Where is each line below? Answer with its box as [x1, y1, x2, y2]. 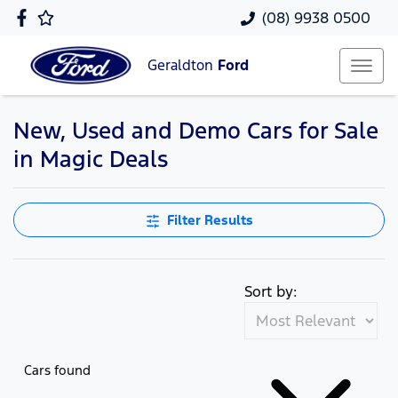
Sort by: [244, 282, 297, 301]
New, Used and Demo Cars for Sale [13, 116, 378, 145]
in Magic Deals [13, 145, 168, 173]
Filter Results [166, 211, 253, 228]
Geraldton [147, 56, 218, 76]
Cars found [24, 361, 91, 378]
